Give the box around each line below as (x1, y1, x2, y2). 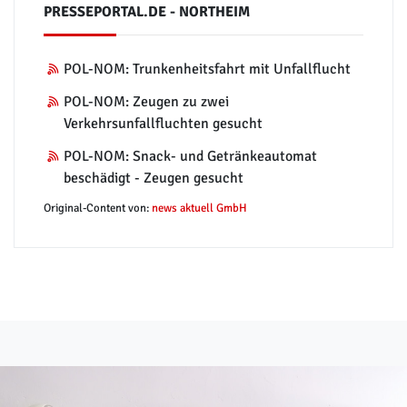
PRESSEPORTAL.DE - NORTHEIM (44, 2, 250, 21)
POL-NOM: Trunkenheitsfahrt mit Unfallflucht (64, 59, 352, 78)
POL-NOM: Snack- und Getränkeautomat (64, 146, 318, 165)
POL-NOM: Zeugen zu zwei (64, 92, 230, 111)
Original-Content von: (44, 200, 152, 215)
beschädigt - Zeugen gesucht (64, 168, 244, 187)
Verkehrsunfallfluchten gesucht (64, 114, 263, 133)
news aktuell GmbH (152, 200, 247, 215)
